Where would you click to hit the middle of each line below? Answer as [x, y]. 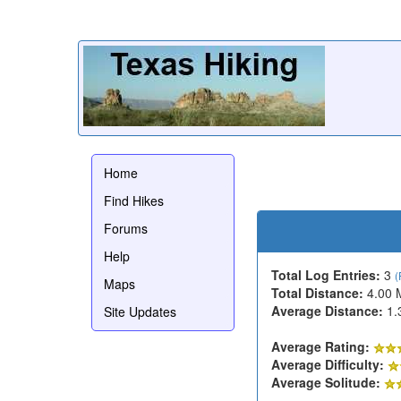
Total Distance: [317, 292]
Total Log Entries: [326, 274]
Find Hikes [134, 200]
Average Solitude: [326, 382]
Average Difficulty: [328, 364]
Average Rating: [320, 346]
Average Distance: [327, 310]
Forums [126, 228]
